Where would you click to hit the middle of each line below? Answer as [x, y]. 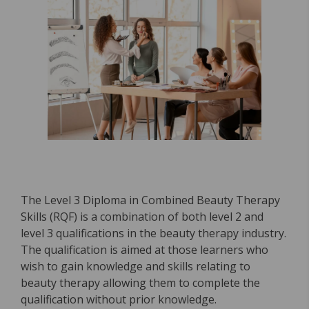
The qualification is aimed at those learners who [144, 250]
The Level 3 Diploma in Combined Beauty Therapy [150, 200]
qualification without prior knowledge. [119, 299]
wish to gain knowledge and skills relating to [136, 266]
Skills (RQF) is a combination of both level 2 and [142, 217]
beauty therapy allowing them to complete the [140, 283]
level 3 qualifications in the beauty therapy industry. [153, 233]
